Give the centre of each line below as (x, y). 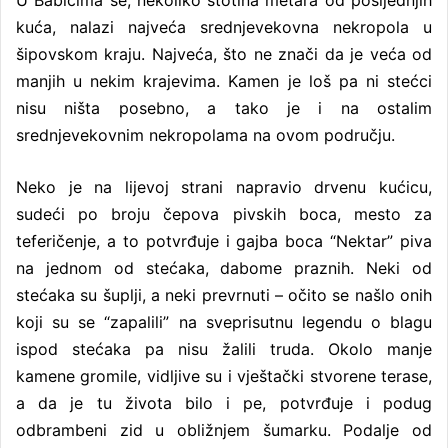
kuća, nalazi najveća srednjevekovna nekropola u (224, 26)
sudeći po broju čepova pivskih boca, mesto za (224, 213)
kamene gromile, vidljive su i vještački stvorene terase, (224, 375)
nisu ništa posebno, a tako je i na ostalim (224, 107)
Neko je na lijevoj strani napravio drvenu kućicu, (224, 186)
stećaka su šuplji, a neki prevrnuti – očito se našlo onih (224, 294)
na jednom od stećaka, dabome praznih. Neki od (224, 267)
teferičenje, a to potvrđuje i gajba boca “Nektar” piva (224, 240)
